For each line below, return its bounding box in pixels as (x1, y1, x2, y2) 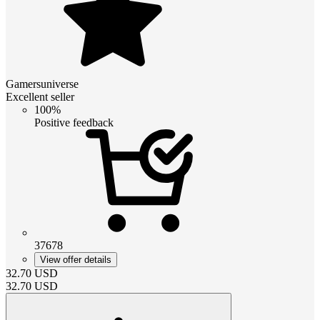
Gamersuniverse (6, 77, 79, 90)
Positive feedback (34, 116, 114, 129)
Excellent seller (6, 90, 74, 103)
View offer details (40, 254, 111, 265)
